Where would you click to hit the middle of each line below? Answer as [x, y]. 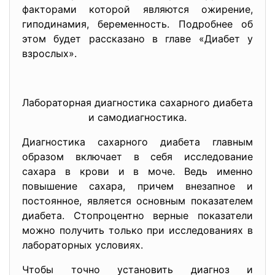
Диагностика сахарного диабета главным [137, 142]
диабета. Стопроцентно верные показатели [137, 215]
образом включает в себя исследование [137, 157]
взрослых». [49, 53]
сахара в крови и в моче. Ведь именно [137, 171]
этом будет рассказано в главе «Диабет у [137, 39]
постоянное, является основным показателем [137, 201]
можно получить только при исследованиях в [137, 230]
